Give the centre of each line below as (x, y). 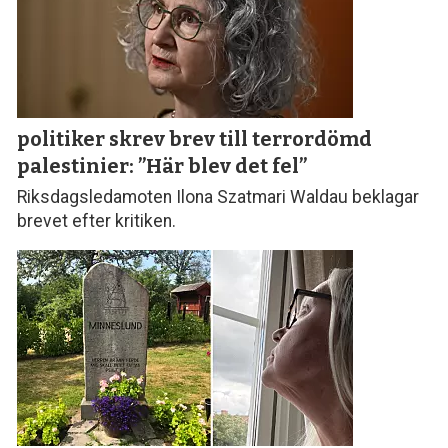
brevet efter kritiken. (97, 220)
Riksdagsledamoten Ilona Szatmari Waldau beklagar (218, 196)
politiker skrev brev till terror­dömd (195, 138)
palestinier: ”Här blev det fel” (162, 165)
